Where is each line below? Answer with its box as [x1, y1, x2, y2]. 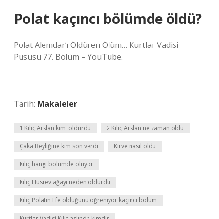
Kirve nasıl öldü [114, 142, 156, 150]
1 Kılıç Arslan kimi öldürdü [20, 124, 91, 132]
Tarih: [14, 98, 37, 109]
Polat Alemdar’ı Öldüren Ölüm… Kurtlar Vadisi [14, 40, 178, 50]
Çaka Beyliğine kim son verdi [20, 142, 98, 150]
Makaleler [37, 98, 77, 109]
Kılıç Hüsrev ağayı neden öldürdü [20, 178, 110, 186]
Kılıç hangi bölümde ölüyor [20, 160, 93, 168]
